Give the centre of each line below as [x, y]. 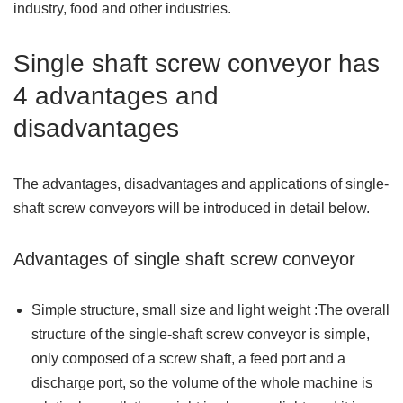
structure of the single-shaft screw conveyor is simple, [201, 335]
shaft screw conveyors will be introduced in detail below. [192, 209]
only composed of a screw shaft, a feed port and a [188, 359]
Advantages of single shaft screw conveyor [184, 260]
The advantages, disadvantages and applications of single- [201, 184]
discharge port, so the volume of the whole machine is [202, 383]
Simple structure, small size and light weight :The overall [210, 310]
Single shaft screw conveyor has [197, 64]
